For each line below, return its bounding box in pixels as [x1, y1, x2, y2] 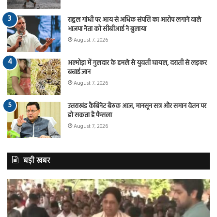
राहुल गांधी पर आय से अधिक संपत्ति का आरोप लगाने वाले [68, 14, 201, 26]
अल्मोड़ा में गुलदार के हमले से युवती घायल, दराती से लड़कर [68, 57, 207, 69]
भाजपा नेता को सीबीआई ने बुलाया [68, 23, 146, 35]
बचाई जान [68, 66, 91, 78]
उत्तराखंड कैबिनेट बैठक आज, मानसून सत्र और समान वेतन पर [68, 100, 206, 112]
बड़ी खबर [23, 155, 50, 167]
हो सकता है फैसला [68, 109, 112, 121]
